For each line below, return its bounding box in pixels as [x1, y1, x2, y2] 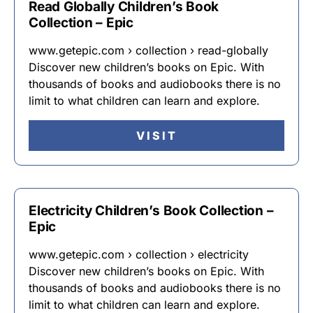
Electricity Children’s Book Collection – [29, 203, 274, 219]
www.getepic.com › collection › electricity [29, 247, 249, 261]
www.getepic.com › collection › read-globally [29, 43, 268, 57]
